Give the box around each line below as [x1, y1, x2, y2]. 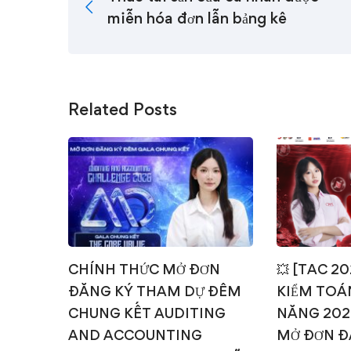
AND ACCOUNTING [68, 326, 202, 343]
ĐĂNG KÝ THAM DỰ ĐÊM [68, 282, 241, 299]
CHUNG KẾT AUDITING [68, 304, 226, 321]
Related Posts [68, 99, 177, 119]
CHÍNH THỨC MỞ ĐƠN [68, 260, 220, 277]
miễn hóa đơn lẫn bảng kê [107, 9, 287, 27]
